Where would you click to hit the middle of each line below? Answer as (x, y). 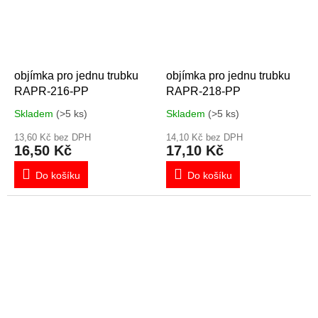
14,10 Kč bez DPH (204, 137)
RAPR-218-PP (203, 91)
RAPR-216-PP (51, 91)
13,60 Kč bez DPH (53, 137)
